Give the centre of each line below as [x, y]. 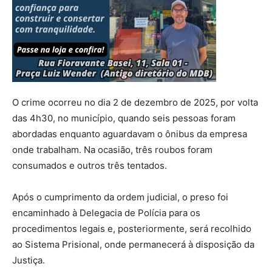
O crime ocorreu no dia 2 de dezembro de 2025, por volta [135, 102]
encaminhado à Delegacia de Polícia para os [106, 212]
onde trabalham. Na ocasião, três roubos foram [112, 149]
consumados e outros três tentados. [90, 165]
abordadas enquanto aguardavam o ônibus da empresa [130, 134]
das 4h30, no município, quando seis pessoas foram [124, 118]
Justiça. [29, 260]
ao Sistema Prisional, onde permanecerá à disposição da [133, 244]
